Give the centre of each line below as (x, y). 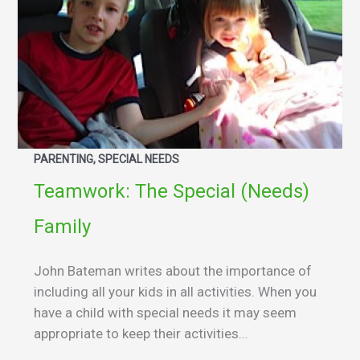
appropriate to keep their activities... (141, 334)
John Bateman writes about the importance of (173, 271)
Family (62, 227)
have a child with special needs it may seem (165, 313)
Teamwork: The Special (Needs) (172, 192)
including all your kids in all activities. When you (175, 292)
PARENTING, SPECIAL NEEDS (106, 160)
